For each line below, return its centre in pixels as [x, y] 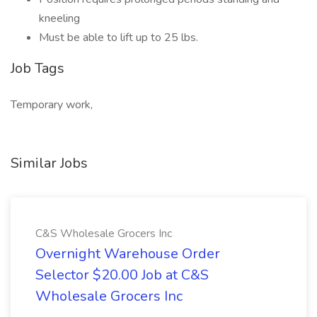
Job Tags [38, 68]
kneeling [59, 18]
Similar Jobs [49, 163]
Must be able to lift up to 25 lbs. [119, 38]
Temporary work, [52, 105]
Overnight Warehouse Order [128, 254]
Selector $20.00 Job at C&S [122, 275]
